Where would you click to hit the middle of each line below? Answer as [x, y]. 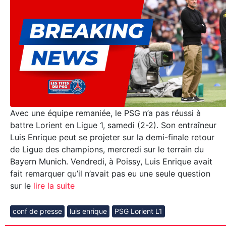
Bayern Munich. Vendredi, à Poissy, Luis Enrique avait [111, 162]
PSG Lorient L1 [138, 211]
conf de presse [37, 211]
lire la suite [53, 186]
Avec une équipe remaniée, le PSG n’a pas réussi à [105, 113]
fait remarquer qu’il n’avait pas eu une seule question [110, 174]
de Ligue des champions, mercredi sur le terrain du [107, 150]
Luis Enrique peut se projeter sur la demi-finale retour [112, 137]
